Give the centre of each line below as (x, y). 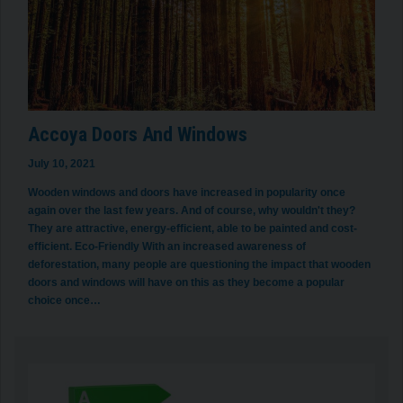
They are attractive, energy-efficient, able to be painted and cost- (193, 228)
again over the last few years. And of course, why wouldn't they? (192, 210)
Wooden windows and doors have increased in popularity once (187, 192)
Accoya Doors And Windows (138, 134)
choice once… (64, 300)
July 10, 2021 (62, 163)
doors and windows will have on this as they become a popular (186, 282)
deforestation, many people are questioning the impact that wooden (199, 264)
